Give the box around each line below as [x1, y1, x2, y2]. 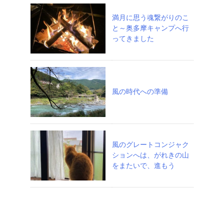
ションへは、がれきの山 [112, 150, 189, 159]
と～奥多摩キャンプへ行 [112, 23, 189, 32]
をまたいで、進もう [112, 161, 175, 169]
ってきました [112, 34, 154, 42]
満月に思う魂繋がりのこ [112, 13, 189, 21]
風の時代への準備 [112, 87, 168, 95]
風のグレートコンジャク [112, 140, 189, 148]
